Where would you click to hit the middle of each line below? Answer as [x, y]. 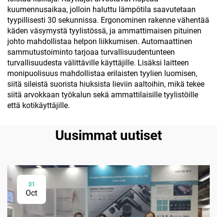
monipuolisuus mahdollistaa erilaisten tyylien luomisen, [102, 73]
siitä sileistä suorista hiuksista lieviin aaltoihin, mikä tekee [106, 84]
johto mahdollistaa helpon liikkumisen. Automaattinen [100, 41]
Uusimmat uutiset [108, 135]
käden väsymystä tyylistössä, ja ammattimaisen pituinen [104, 31]
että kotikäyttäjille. [39, 105]
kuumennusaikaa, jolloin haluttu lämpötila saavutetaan [101, 9]
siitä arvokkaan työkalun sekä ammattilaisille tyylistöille [103, 95]
